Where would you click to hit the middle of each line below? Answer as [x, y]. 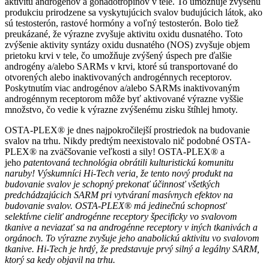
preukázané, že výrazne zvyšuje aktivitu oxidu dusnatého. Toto [124, 34]
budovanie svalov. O [44, 206]
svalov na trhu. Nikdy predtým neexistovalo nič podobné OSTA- [128, 141]
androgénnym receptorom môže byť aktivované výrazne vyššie [124, 99]
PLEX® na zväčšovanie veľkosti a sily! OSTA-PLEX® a [115, 152]
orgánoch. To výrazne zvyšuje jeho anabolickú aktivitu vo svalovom [132, 238]
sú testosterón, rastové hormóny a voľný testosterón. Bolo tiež [122, 23]
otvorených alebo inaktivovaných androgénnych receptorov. [118, 77]
